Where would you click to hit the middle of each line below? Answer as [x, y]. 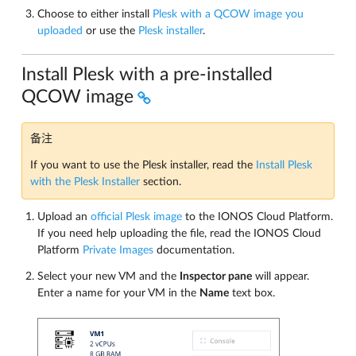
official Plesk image [136, 217]
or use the [110, 31]
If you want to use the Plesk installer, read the [143, 165]
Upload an [64, 217]
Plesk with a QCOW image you [228, 14]
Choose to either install [95, 14]
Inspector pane [216, 277]
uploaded [60, 31]
